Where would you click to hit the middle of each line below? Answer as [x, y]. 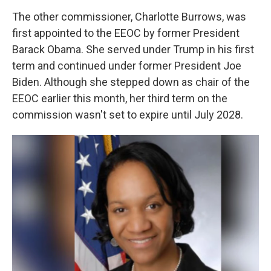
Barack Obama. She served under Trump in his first [133, 49]
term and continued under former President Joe [127, 66]
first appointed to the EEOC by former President [126, 33]
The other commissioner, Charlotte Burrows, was [129, 17]
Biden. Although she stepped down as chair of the [131, 82]
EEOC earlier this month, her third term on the [120, 98]
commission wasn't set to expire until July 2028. [128, 115]
